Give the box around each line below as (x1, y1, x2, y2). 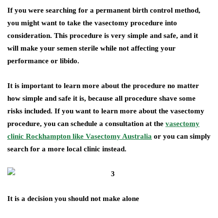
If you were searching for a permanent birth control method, (7, 6, 200, 15)
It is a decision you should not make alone (7, 195, 139, 203)
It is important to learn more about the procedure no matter (7, 82, 199, 90)
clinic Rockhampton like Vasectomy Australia (7, 132, 152, 141)
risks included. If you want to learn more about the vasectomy (7, 107, 204, 115)
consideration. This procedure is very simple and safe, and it (7, 32, 198, 40)
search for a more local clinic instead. (7, 145, 127, 153)
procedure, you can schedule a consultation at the (7, 120, 165, 128)
